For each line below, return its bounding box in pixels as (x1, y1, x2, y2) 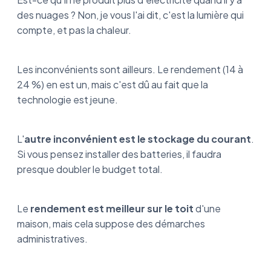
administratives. (17, 232, 88, 246)
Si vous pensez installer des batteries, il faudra (17, 148, 221, 161)
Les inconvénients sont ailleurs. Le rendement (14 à (17, 63, 243, 76)
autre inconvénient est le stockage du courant (24, 132, 251, 146)
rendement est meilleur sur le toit (30, 202, 194, 215)
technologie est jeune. (17, 93, 120, 106)
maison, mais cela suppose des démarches (17, 217, 205, 230)
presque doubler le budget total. (17, 163, 165, 176)
